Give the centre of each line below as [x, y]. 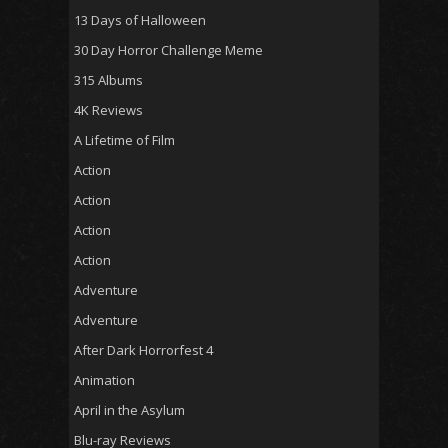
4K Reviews [108, 109]
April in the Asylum [129, 409]
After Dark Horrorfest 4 [143, 349]
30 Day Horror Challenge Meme [168, 49]
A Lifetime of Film [124, 139]
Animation [104, 379]
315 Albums [108, 79]
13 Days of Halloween [140, 19]
